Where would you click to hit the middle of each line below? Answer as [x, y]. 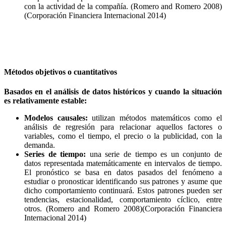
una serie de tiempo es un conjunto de [154, 154]
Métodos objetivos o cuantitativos [61, 72]
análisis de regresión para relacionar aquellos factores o [123, 127]
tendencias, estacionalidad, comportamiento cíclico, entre [123, 200]
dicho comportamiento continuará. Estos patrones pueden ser [123, 191]
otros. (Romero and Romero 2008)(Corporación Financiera [123, 209]
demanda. [40, 145]
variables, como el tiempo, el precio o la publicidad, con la [123, 136]
